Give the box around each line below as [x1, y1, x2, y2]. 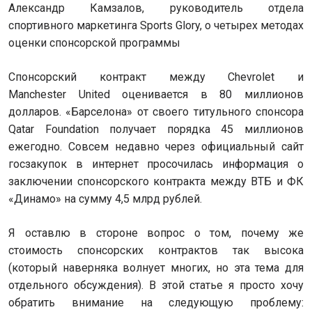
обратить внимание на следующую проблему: [8, 296, 304, 309]
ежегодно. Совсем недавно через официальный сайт [8, 140, 304, 153]
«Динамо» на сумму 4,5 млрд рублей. [8, 192, 202, 205]
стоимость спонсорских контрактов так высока [8, 244, 304, 257]
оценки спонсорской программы [8, 36, 180, 49]
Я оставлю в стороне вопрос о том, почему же [8, 226, 304, 240]
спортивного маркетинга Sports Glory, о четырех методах [8, 19, 304, 32]
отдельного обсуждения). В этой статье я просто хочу [8, 279, 304, 292]
